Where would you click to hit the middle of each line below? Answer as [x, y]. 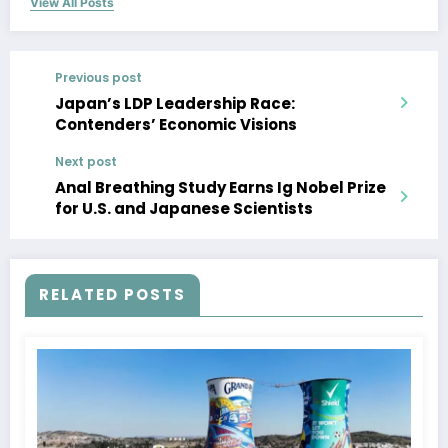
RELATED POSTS [112, 295]
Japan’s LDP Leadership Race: [175, 104]
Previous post [98, 78]
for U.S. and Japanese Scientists [184, 209]
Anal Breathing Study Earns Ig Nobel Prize [220, 188]
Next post [86, 162]
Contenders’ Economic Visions [176, 125]
